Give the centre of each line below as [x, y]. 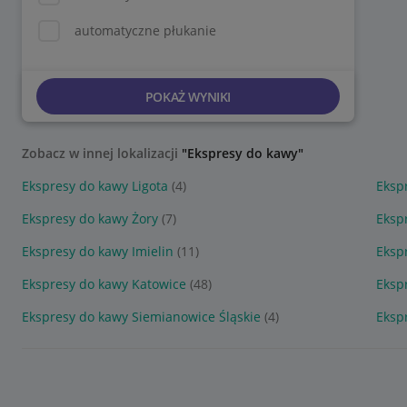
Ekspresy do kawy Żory [90, 218]
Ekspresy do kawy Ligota [95, 186]
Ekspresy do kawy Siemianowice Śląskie [141, 317]
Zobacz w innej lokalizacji [102, 153]
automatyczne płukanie [145, 30]
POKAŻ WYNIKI [188, 96]
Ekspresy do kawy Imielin [98, 251]
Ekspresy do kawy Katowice [104, 284]
